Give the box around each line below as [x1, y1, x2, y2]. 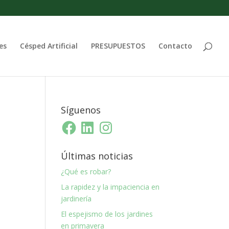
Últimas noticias [61, 150, 133, 162]
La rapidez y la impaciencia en [61, 182, 160, 192]
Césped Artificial [20, 41, 78, 51]
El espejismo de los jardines [61, 209, 153, 219]
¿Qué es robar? [61, 167, 111, 176]
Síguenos [61, 104, 101, 116]
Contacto [158, 41, 192, 51]
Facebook [60, 118, 94, 127]
